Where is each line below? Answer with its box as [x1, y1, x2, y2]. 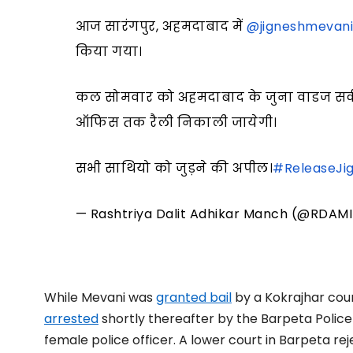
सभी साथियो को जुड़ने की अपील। [75, 158, 273, 177]
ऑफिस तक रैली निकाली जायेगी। [75, 113, 277, 132]
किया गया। [75, 42, 143, 61]
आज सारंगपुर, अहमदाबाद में [75, 17, 247, 35]
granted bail [156, 288, 232, 307]
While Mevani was [44, 288, 156, 307]
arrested [44, 309, 98, 328]
